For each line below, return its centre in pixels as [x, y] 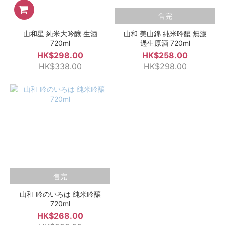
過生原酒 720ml [165, 43]
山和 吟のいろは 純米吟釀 [60, 194]
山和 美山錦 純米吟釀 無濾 [165, 33]
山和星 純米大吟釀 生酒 [60, 33]
